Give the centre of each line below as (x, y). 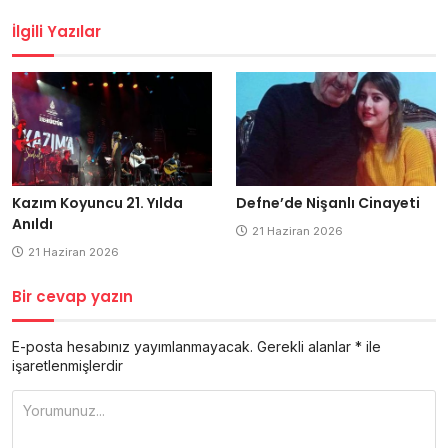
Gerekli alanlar (306, 346)
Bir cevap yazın (72, 296)
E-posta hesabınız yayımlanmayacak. (132, 346)
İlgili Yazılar (56, 32)
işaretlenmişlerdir (67, 365)
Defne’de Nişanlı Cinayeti (328, 202)
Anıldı (32, 223)
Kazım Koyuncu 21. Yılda (97, 202)
